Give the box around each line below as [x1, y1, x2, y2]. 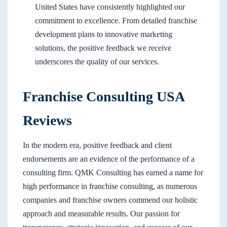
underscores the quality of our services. [35, 57, 159, 66]
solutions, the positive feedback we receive [35, 44, 171, 53]
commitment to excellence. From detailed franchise [35, 16, 197, 25]
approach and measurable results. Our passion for [23, 209, 180, 218]
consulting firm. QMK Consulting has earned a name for [23, 168, 203, 177]
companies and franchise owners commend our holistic [23, 196, 198, 205]
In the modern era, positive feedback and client [23, 141, 172, 150]
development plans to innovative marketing [35, 30, 172, 39]
